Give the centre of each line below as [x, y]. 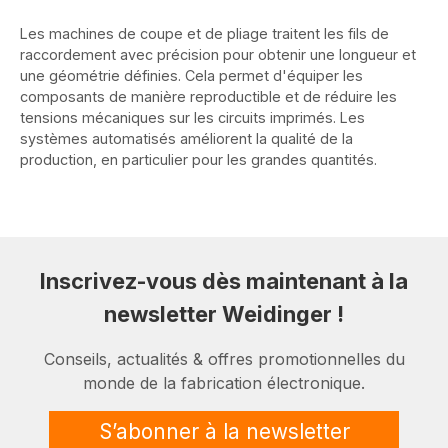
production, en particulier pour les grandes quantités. [198, 160]
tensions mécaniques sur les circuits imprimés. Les [192, 118]
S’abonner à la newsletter [224, 432]
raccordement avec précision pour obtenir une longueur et [218, 55]
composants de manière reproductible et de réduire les [208, 97]
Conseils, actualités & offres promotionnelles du [224, 359]
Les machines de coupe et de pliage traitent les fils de [204, 34]
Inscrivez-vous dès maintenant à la [224, 281]
